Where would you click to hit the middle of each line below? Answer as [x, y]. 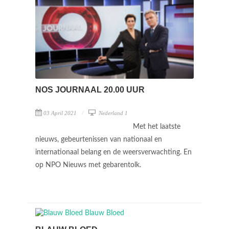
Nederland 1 [112, 113]
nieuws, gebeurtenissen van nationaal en [99, 139]
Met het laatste [157, 127]
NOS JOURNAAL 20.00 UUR [90, 89]
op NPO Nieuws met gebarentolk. [89, 165]
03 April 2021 [60, 113]
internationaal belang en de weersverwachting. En [113, 152]
